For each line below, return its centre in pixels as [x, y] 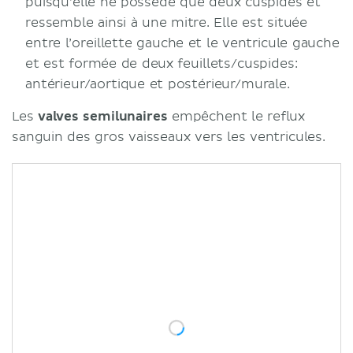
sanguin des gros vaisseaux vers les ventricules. [169, 137]
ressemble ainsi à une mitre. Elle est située [167, 22]
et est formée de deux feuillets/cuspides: [162, 63]
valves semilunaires [102, 116]
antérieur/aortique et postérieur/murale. [158, 84]
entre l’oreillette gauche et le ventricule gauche [182, 43]
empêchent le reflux [236, 116]
